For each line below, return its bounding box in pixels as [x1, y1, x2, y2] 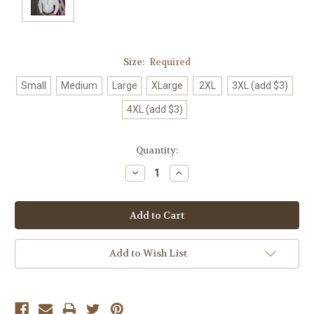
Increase [173, 165, 216, 179]
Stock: [15, 157, 42, 170]
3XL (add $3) [232, 79, 289, 91]
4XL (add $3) [126, 103, 183, 115]
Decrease [129, 165, 174, 179]
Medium [60, 79, 97, 91]
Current [15, 144, 50, 156]
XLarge [151, 79, 184, 91]
